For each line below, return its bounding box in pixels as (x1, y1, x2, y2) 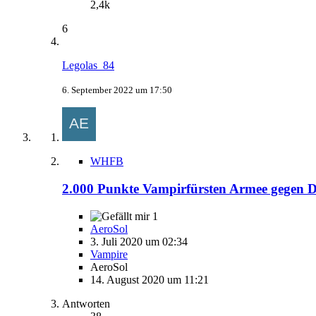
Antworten (62, 297, 110, 310)
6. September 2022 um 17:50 (62, 85, 172, 96)
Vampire (90, 248, 128, 260)
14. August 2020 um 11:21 (90, 273, 209, 286)
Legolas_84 (62, 59, 114, 72)
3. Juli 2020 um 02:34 (90, 235, 188, 248)
